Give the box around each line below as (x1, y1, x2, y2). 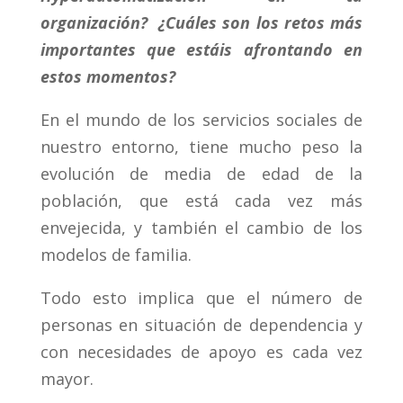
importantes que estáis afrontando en (40, 39, 363, 61)
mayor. (40, 368, 94, 390)
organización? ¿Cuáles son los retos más (40, 12, 363, 34)
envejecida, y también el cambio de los (40, 217, 363, 239)
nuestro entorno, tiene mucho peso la (40, 136, 363, 158)
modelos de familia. (40, 244, 192, 266)
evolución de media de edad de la (40, 163, 363, 185)
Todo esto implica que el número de (40, 287, 363, 309)
